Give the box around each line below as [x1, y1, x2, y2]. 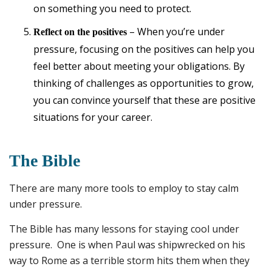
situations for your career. [33, 110, 152, 124]
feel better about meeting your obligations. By [33, 59, 245, 73]
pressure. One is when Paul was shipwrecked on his [9, 238, 245, 252]
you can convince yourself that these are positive [33, 93, 256, 107]
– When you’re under [129, 25, 225, 39]
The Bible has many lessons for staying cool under [9, 222, 239, 236]
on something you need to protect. [33, 2, 191, 16]
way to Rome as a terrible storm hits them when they [9, 254, 250, 268]
